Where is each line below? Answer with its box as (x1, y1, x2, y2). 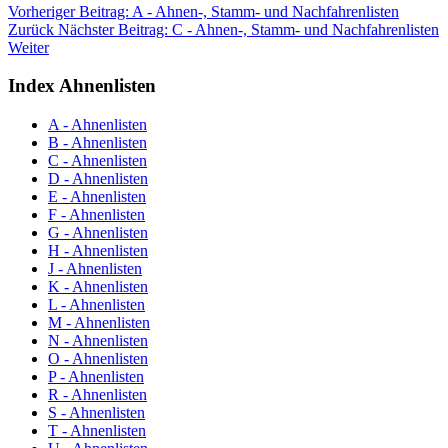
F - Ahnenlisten (48, 206, 145, 224)
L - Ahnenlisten (48, 296, 145, 314)
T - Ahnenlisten (48, 422, 146, 440)
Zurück (8, 20, 54, 38)
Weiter (8, 38, 49, 56)
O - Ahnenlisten (48, 350, 148, 368)
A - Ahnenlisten (48, 116, 147, 134)
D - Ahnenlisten (48, 170, 148, 188)
